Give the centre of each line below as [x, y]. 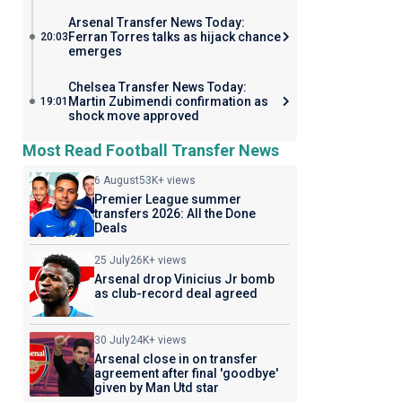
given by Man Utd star [156, 388]
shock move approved [133, 116]
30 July [112, 340]
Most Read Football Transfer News [150, 150]
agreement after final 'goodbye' [186, 373]
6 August [116, 180]
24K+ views [158, 340]
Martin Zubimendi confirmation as [168, 101]
